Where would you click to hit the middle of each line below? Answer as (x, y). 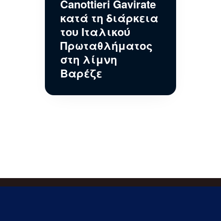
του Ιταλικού (95, 31)
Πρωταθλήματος (106, 45)
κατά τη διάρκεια (109, 18)
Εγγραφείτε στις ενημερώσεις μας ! (110, 210)
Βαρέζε (81, 73)
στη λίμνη (88, 59)
